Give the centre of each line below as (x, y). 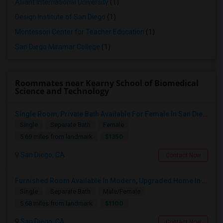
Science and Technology (62, 91)
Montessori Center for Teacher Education (80, 32)
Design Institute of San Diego (60, 17)
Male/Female (122, 191)
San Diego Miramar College (57, 47)
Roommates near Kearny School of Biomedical (107, 83)
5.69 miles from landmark (56, 137)
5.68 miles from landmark (56, 203)
